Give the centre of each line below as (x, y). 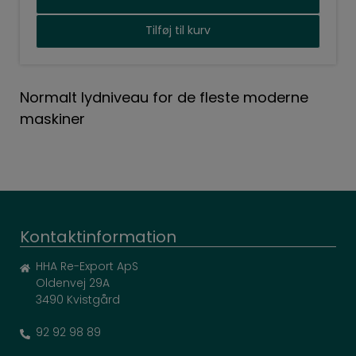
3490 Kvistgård (78, 300)
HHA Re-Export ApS (87, 267)
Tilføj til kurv (178, 31)
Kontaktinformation (98, 238)
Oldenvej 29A (73, 284)
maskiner (52, 120)
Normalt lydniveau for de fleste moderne (164, 99)
